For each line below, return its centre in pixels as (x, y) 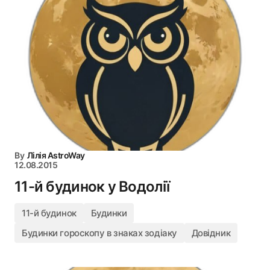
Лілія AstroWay (56, 155)
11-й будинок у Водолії (92, 187)
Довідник (211, 233)
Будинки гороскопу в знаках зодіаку (99, 233)
